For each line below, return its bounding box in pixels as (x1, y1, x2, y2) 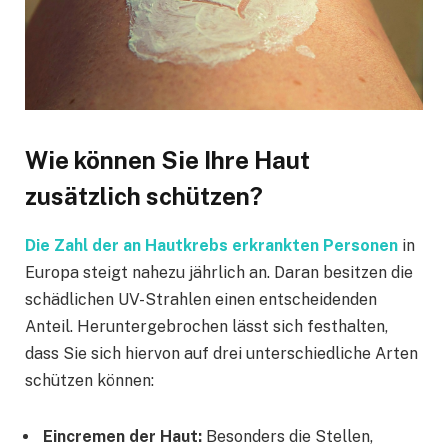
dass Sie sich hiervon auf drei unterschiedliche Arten (25, 344, 418, 364)
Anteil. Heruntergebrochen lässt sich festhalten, (25, 317, 388, 337)
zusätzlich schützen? (25, 182, 268, 211)
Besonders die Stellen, (206, 426, 373, 446)
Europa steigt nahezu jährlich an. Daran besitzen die (25, 263, 413, 283)
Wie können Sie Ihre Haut (25, 146, 310, 175)
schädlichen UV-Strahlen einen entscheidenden (25, 290, 377, 310)
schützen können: (25, 371, 158, 391)
